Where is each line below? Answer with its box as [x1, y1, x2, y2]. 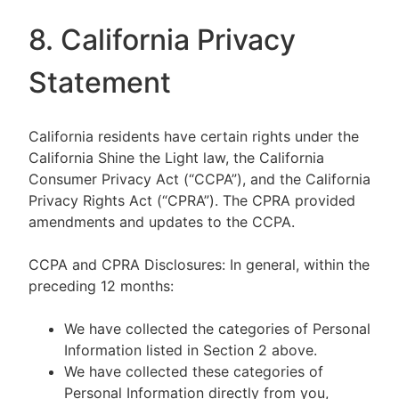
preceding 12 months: [28, 277, 174, 295]
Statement [28, 65, 171, 100]
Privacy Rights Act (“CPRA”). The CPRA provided [28, 191, 355, 209]
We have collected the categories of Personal [64, 320, 370, 338]
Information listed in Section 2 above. [64, 341, 317, 359]
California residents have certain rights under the [28, 127, 359, 145]
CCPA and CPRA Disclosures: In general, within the [28, 256, 370, 273]
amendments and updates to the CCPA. [28, 213, 295, 231]
